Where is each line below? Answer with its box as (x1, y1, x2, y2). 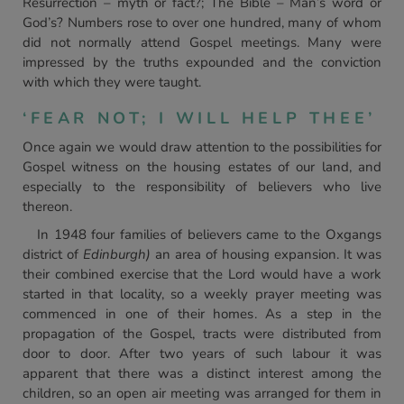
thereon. (23, 197, 72, 216)
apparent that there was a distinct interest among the (23, 364, 381, 382)
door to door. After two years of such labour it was (23, 344, 381, 363)
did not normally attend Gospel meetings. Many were (23, 33, 381, 51)
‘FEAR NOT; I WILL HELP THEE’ (23, 107, 376, 129)
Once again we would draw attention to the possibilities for (23, 138, 381, 156)
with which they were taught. (23, 73, 201, 91)
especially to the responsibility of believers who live (23, 178, 381, 196)
